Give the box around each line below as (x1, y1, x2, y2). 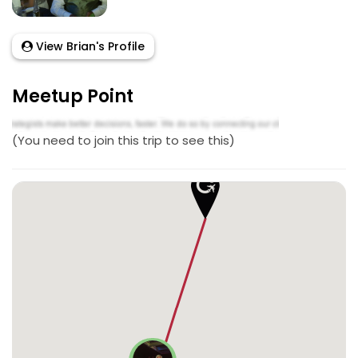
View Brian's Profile (33, 38, 145, 55)
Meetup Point (12, 84, 133, 109)
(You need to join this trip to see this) (12, 131, 235, 149)
